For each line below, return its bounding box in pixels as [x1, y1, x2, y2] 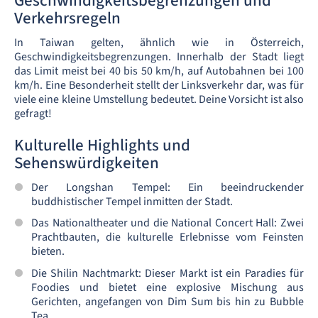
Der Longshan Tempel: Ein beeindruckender [31, 180, 304, 195]
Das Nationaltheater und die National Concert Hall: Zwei [31, 215, 304, 231]
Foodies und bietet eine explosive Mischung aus [31, 279, 304, 295]
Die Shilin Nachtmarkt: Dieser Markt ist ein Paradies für [31, 265, 304, 281]
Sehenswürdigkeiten [14, 151, 159, 175]
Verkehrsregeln [14, 6, 121, 30]
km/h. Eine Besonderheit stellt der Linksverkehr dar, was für [14, 77, 304, 93]
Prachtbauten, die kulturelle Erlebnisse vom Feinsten [31, 229, 304, 246]
